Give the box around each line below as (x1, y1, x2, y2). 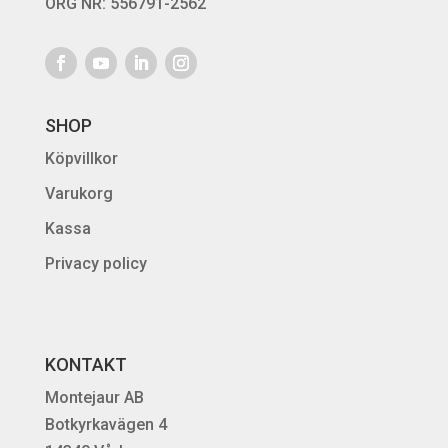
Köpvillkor (44, 149, 118, 168)
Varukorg (44, 184, 113, 203)
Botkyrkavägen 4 (44, 415, 167, 435)
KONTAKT (44, 354, 127, 376)
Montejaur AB (44, 388, 144, 408)
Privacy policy (44, 254, 147, 273)
